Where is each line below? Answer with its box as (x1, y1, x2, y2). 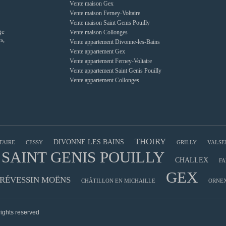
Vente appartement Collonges (69, 76, 139, 84)
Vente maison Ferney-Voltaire (69, 9, 140, 17)
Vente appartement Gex (69, 47, 125, 55)
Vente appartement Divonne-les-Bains (69, 38, 160, 45)
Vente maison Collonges (69, 28, 128, 36)
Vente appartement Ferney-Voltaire (69, 57, 152, 65)
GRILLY (176, 139, 197, 146)
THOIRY (134, 137, 166, 147)
